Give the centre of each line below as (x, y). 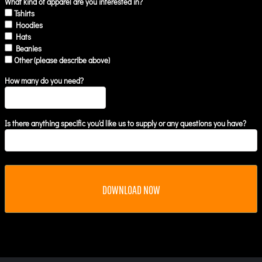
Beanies (29, 48)
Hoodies (29, 25)
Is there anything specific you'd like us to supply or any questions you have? (125, 123)
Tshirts (24, 13)
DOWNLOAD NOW (131, 189)
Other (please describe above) (62, 60)
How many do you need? (44, 80)
